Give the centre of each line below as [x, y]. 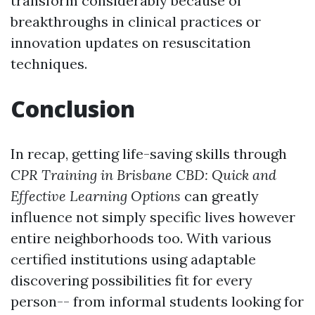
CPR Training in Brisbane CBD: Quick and [143, 175]
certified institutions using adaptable [133, 259]
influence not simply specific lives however [153, 217]
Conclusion [73, 109]
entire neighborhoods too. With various [141, 238]
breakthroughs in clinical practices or [136, 21]
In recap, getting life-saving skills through [149, 154]
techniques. [49, 64]
